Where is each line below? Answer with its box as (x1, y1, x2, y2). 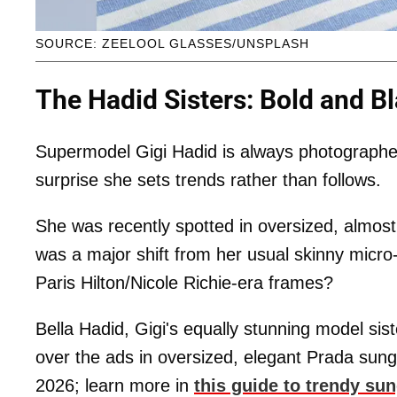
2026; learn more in (35, 375, 194, 395)
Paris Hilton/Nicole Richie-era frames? (35, 272, 333, 292)
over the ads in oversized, (35, 346, 238, 367)
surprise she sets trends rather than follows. (35, 169, 381, 190)
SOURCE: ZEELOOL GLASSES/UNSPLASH (35, 35, 309, 51)
